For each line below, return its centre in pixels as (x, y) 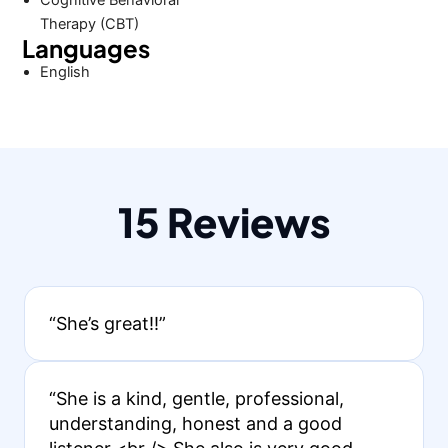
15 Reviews (224, 221)
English (65, 72)
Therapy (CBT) (90, 24)
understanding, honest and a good (195, 423)
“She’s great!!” (107, 323)
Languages (86, 48)
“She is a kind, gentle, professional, (196, 398)
